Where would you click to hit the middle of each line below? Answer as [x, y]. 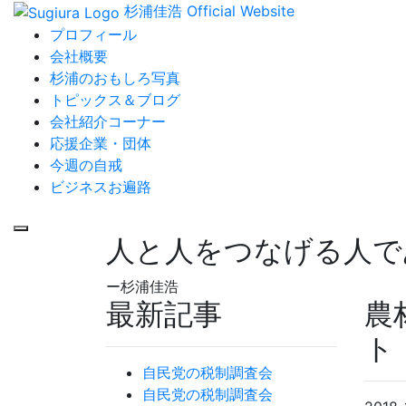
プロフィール [93, 34]
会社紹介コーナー [108, 121]
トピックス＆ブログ [115, 99]
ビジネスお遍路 [101, 186]
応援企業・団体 [101, 143]
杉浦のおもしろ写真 [115, 77]
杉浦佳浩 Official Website [209, 11]
